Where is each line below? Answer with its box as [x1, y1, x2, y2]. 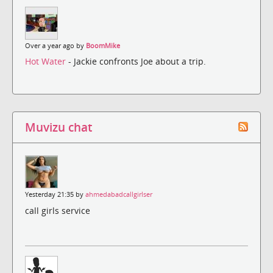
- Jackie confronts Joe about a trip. [68, 55, 206, 68]
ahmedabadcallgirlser [85, 190, 152, 199]
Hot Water [25, 55, 68, 68]
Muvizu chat [25, 119, 92, 135]
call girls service [25, 204, 90, 216]
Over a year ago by [25, 41, 86, 50]
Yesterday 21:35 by [25, 190, 85, 199]
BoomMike [86, 41, 120, 50]
